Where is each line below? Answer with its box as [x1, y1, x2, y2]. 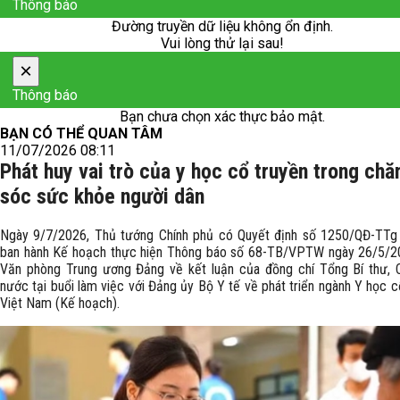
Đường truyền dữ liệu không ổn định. [111, 18, 333, 35]
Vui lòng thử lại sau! [160, 35, 284, 52]
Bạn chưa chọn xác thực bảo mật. [119, 108, 325, 125]
